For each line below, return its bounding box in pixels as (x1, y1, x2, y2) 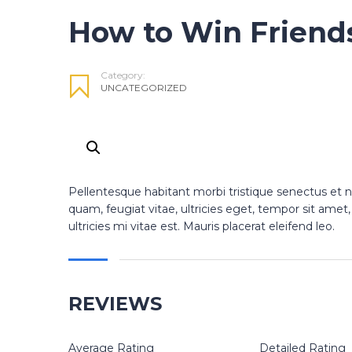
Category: (101, 69, 145, 82)
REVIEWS (68, 292, 162, 316)
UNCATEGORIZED (101, 82, 187, 94)
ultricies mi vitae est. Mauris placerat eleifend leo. (68, 219, 335, 234)
